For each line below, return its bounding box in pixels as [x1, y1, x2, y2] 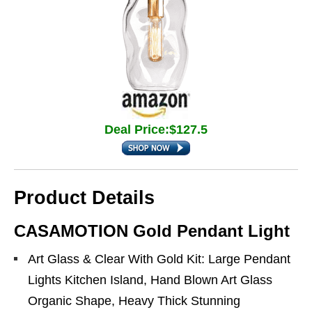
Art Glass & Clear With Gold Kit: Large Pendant [28, 252, 290, 266]
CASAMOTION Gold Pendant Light [14, 221, 290, 240]
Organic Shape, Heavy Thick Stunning [28, 294, 240, 308]
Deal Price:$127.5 [104, 123, 208, 136]
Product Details [14, 187, 155, 208]
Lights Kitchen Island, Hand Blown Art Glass [28, 273, 272, 287]
